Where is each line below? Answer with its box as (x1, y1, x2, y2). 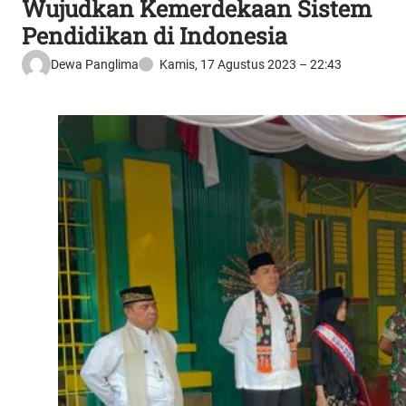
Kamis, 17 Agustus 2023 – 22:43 (159, 56, 342, 72)
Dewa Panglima (51, 56, 139, 72)
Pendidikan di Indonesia (22, 21, 287, 52)
